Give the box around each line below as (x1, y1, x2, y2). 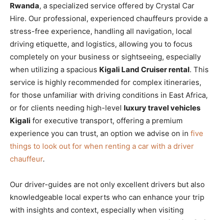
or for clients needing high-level (10, 103, 124, 112)
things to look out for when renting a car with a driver (10, 141, 194, 151)
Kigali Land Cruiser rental (99, 64, 190, 74)
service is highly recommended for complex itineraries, (10, 77, 201, 87)
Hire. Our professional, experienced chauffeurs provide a (10, 13, 208, 23)
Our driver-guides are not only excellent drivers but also (10, 179, 205, 189)
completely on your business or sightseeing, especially (10, 52, 201, 61)
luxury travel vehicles (124, 103, 200, 112)
